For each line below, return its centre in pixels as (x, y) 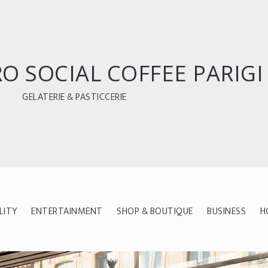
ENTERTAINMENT (67, 211)
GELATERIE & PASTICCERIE (74, 97)
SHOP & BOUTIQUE (155, 211)
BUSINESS (227, 211)
